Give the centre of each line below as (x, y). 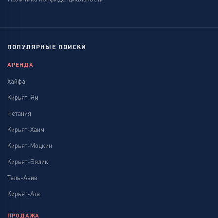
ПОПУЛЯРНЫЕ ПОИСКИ (47, 47)
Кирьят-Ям (23, 97)
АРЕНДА (20, 64)
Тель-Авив (22, 178)
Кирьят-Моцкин (30, 145)
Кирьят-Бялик (28, 162)
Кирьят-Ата (24, 194)
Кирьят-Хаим (26, 129)
